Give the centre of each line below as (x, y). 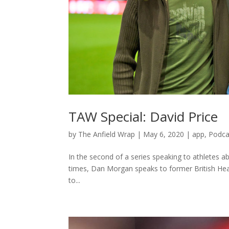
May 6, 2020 (164, 134)
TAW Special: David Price (143, 116)
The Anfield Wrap (107, 134)
